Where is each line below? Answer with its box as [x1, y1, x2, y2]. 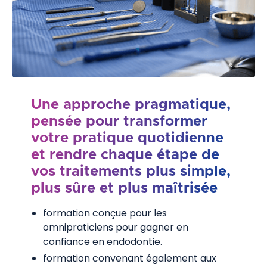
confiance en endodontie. [43, 235, 162, 249]
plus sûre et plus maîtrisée [31, 181, 218, 196]
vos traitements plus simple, [31, 164, 231, 179]
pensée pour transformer [31, 114, 207, 129]
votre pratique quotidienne [31, 131, 223, 146]
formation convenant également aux [43, 252, 216, 266]
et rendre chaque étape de [31, 148, 219, 163]
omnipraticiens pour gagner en [43, 221, 188, 235]
